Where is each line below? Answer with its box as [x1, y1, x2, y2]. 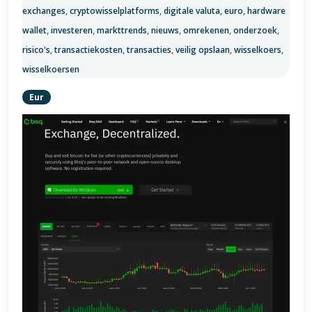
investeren [51, 24, 93, 36]
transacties [127, 44, 171, 56]
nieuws [151, 24, 179, 36]
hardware [247, 5, 286, 17]
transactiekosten [54, 44, 123, 56]
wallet [22, 24, 47, 36]
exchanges [22, 5, 65, 17]
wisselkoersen [22, 63, 79, 75]
